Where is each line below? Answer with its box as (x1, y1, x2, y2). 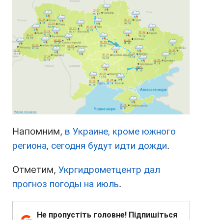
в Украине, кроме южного (65, 126, 176, 137)
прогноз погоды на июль (12, 178, 119, 190)
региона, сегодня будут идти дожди (12, 140, 167, 152)
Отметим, (12, 164, 58, 176)
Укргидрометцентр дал (58, 164, 160, 176)
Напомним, (12, 126, 65, 137)
